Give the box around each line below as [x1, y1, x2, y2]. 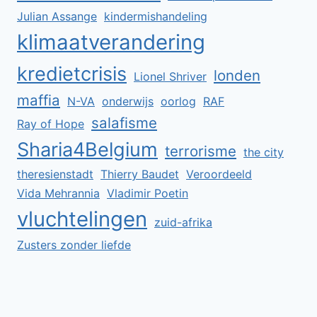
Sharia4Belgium [17, 137, 158, 161]
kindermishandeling [104, 8, 207, 23]
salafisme [91, 113, 157, 132]
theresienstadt [17, 166, 93, 181]
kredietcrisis [17, 62, 127, 86]
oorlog [161, 93, 196, 108]
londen [214, 66, 260, 84]
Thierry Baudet [100, 166, 179, 181]
